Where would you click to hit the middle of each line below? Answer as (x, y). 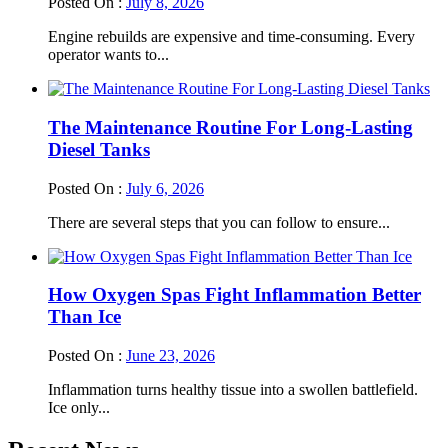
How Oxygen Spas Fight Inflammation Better (234, 295)
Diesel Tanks (99, 149)
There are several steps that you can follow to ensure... (219, 222)
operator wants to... (108, 55)
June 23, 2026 (170, 356)
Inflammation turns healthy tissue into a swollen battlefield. (233, 390)
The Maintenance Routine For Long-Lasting (230, 127)
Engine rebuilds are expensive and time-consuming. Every (231, 37)
